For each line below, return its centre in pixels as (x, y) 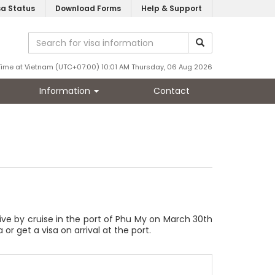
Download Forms (88, 8)
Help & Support (172, 8)
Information (66, 91)
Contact (171, 91)
